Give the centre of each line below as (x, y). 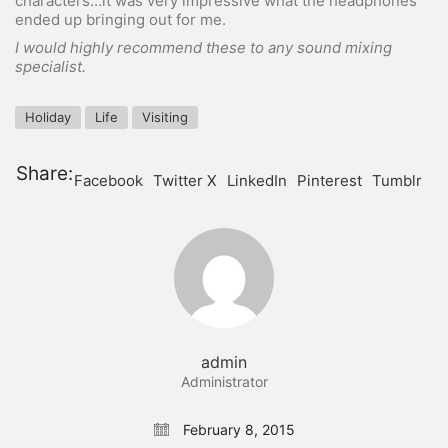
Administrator (224, 381)
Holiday (48, 116)
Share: (44, 173)
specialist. (50, 66)
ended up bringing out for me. (120, 19)
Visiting (165, 116)
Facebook (109, 180)
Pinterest (330, 180)
